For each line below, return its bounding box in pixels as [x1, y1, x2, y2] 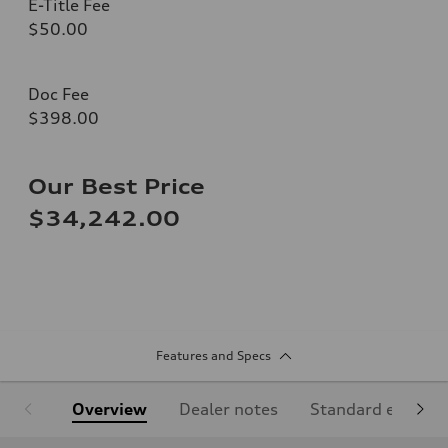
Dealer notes [179, 398, 278, 419]
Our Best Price [28, 173, 205, 199]
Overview [72, 398, 147, 419]
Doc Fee [28, 83, 89, 104]
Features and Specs [155, 347, 271, 363]
